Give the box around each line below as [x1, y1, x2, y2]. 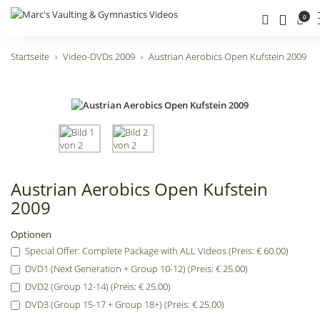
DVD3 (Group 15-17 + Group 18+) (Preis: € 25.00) [25, 298, 224, 311]
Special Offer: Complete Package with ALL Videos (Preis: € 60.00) [25, 244, 289, 257]
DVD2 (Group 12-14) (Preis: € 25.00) [25, 280, 171, 293]
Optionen [11, 228, 51, 241]
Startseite [11, 50, 49, 63]
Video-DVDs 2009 [63, 50, 135, 63]
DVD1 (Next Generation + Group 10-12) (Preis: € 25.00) [25, 262, 248, 275]
